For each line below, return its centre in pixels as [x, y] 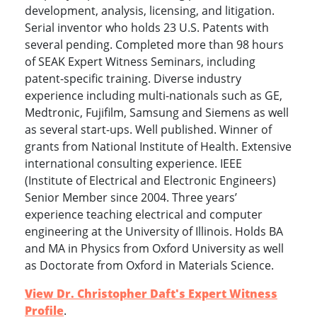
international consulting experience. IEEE [133, 164]
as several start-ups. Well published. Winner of [148, 130]
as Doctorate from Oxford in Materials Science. [149, 266]
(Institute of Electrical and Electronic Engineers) [150, 181]
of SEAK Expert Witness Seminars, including [140, 62]
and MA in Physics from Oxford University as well [154, 249]
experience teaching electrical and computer [144, 215]
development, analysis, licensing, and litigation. [150, 11]
